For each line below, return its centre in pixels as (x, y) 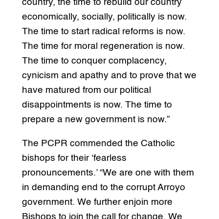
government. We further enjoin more (97, 202)
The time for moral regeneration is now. (103, 46)
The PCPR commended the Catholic (98, 143)
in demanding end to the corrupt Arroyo (103, 187)
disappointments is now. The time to (97, 105)
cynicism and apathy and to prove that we (109, 75)
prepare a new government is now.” (96, 119)
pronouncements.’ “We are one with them (108, 173)
